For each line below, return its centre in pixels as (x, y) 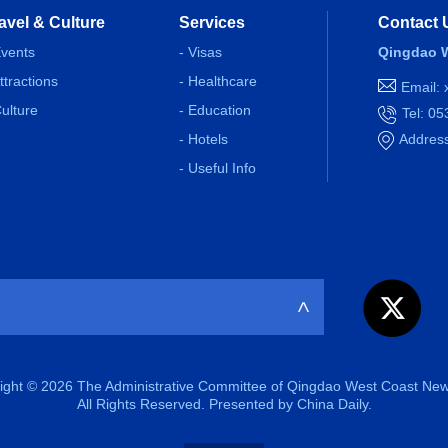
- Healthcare (218, 81)
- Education (215, 110)
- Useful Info (217, 168)
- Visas (200, 52)
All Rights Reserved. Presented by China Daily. (224, 404)
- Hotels (203, 139)
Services (212, 22)
